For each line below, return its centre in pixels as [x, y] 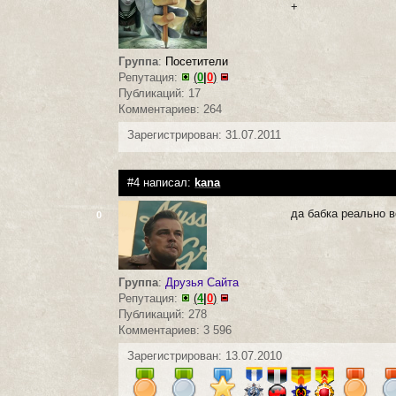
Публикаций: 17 [160, 93]
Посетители [197, 61]
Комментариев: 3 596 [175, 330]
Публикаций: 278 [163, 314]
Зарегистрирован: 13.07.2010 [205, 355]
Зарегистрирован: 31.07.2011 [205, 134]
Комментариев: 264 [171, 109]
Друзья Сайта [202, 282]
